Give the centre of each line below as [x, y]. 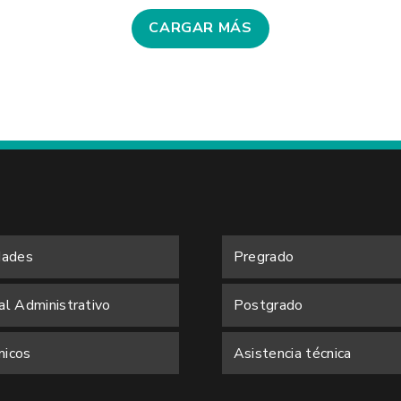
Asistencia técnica [292, 353]
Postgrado [268, 305]
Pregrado [264, 256]
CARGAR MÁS [200, 28]
